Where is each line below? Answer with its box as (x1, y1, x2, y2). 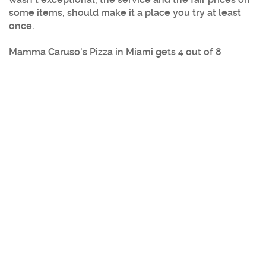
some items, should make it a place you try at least (9, 7, 241, 18)
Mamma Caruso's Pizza (9, 46, 113, 58)
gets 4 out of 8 (153, 46, 221, 58)
